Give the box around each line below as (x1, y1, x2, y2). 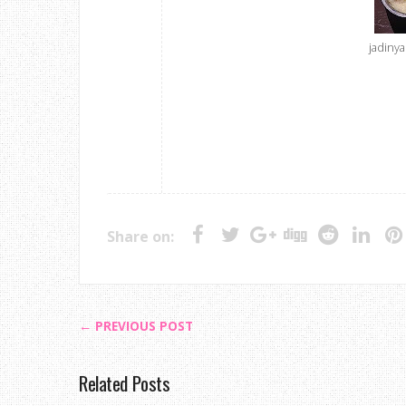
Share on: (107, 227, 174, 246)
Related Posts (79, 369, 170, 397)
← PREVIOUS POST (79, 318, 193, 334)
